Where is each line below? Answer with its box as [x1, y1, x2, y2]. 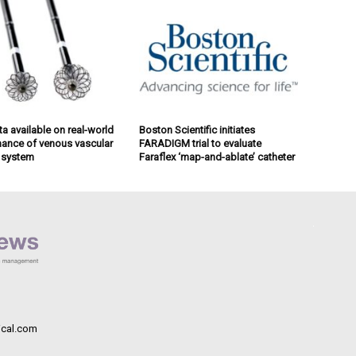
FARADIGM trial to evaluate [138, 137, 261, 150]
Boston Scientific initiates [138, 124, 255, 137]
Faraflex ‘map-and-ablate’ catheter [138, 151, 295, 164]
